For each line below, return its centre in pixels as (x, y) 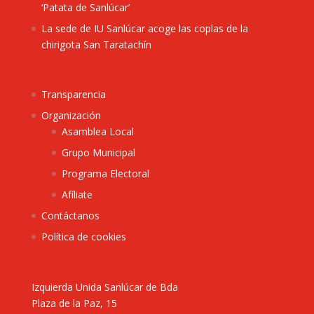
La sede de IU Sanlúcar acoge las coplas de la (144, 29)
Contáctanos (70, 216)
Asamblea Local (97, 132)
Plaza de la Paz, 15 (74, 303)
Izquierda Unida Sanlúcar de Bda (104, 287)
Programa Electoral (105, 174)
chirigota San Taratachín (96, 45)
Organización (71, 116)
